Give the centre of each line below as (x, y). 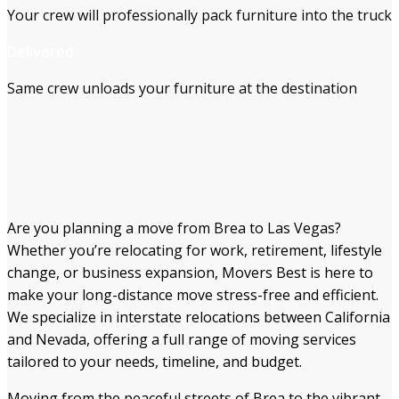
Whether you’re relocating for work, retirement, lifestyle (195, 250)
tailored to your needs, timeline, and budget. (155, 361)
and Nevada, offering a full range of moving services (182, 339)
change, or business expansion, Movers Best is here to (190, 272)
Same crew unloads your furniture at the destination (182, 88)
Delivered (41, 51)
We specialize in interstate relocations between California (199, 317)
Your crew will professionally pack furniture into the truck (199, 15)
